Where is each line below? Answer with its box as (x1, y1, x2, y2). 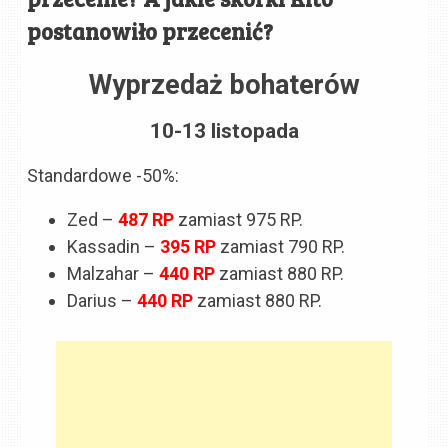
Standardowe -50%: (27, 165, 180, 187)
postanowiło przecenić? (27, 15, 279, 46)
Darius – (67, 289, 138, 311)
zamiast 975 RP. (178, 208, 304, 230)
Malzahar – (67, 262, 156, 284)
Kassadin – (67, 235, 157, 257)
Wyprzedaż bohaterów (88, 68, 360, 101)
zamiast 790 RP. (220, 235, 346, 257)
